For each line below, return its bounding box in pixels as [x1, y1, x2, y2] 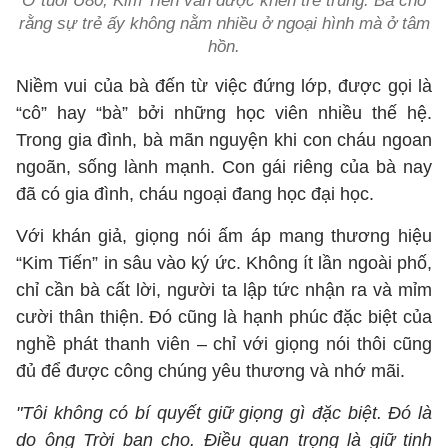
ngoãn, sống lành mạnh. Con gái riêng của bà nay [16, 157, 432, 177]
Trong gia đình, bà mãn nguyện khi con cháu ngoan [16, 130, 432, 150]
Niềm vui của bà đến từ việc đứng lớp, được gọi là [16, 76, 432, 96]
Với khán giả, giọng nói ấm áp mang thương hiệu [16, 226, 432, 246]
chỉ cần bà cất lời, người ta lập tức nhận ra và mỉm [16, 280, 432, 300]
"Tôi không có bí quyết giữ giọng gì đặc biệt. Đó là [16, 403, 432, 423]
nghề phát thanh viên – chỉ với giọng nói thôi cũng [16, 334, 432, 354]
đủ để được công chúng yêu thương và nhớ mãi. [16, 361, 405, 381]
